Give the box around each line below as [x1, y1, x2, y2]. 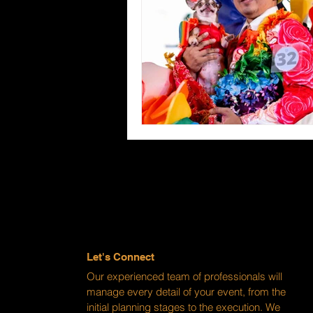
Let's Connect [86, 250, 154, 263]
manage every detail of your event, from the [86, 284, 286, 298]
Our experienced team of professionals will [86, 269, 282, 283]
